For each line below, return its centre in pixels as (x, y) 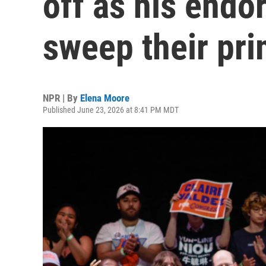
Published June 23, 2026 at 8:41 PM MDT (111, 110)
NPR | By (61, 98)
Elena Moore (105, 98)
